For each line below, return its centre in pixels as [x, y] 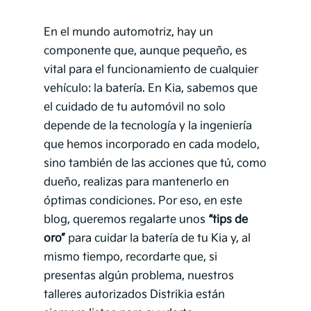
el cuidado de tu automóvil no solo [134, 108]
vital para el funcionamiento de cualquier [151, 70]
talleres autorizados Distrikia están [134, 295]
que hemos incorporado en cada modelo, [151, 145]
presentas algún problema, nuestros [138, 276]
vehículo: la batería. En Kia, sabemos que [150, 89]
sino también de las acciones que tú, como [155, 164]
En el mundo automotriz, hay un [128, 33]
